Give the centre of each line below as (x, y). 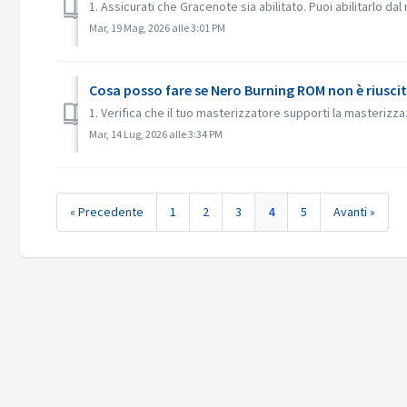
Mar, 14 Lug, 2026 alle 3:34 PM (156, 134)
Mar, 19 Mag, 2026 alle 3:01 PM (157, 28)
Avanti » (354, 211)
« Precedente (107, 211)
